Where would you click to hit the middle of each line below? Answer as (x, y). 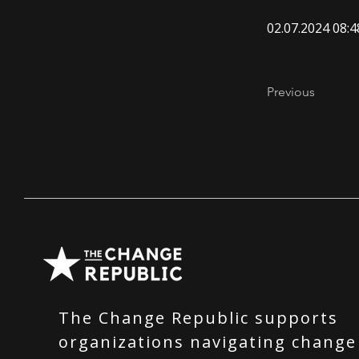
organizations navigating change (208, 342)
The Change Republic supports (198, 318)
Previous (291, 92)
